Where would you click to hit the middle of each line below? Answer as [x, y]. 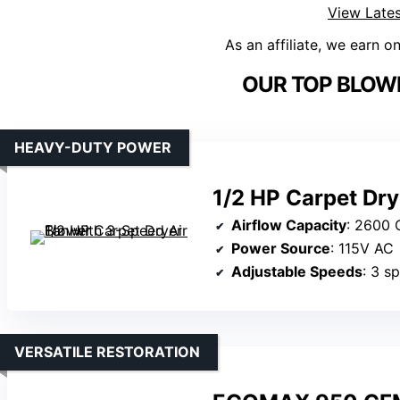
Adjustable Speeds [297, 272]
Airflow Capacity [289, 225]
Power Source [281, 249]
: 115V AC [362, 249]
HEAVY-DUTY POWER [93, 148]
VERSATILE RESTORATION [107, 352]
